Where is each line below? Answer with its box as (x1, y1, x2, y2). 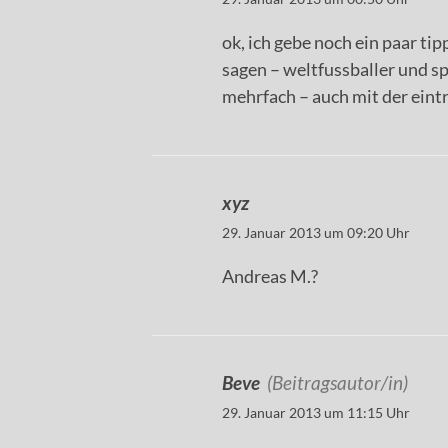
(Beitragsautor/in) (267, 371, 408, 395)
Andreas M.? (222, 265, 318, 288)
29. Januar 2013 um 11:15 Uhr (222, 404, 410, 422)
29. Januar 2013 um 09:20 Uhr (222, 224, 410, 242)
